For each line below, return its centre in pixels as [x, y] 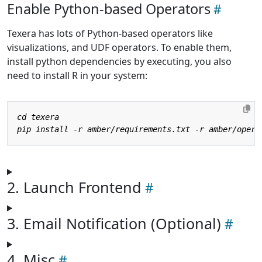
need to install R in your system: [77, 76]
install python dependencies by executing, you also [119, 62]
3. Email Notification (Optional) [114, 224]
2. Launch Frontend [74, 187]
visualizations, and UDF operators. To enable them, [119, 48]
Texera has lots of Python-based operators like [110, 34]
